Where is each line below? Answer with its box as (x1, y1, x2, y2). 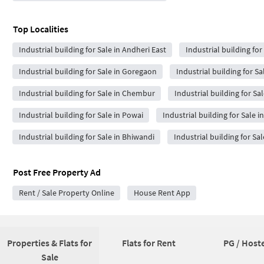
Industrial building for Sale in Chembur (18, 88, 155, 98)
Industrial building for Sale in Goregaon (18, 66, 157, 77)
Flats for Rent (121, 237, 176, 249)
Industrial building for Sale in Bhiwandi (18, 131, 154, 142)
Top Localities (13, 23, 68, 35)
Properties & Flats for (7, 237, 92, 249)
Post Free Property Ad (13, 166, 101, 178)
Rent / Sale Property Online (18, 187, 114, 198)
